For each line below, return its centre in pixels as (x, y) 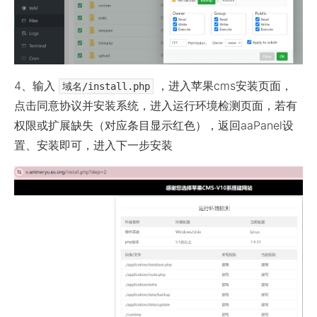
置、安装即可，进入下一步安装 (93, 145)
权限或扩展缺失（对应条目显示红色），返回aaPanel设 (154, 126)
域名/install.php (106, 87)
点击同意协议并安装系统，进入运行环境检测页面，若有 (156, 106)
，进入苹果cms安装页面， (225, 86)
